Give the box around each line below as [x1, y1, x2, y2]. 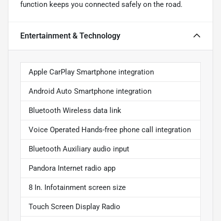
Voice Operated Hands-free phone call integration [29, 125, 191, 134]
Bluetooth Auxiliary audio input [29, 144, 129, 153]
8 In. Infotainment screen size [29, 183, 126, 192]
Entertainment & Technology [20, 31, 120, 40]
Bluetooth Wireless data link [29, 106, 121, 115]
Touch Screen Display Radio [29, 202, 120, 211]
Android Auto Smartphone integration [29, 86, 151, 96]
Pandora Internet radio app [29, 163, 115, 173]
